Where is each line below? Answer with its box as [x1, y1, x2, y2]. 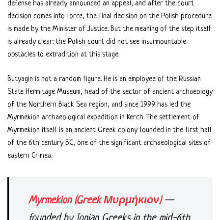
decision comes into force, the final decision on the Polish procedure [7, 12, 212, 21]
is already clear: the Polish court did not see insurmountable [7, 38, 186, 46]
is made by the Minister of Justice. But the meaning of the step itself [7, 25, 211, 33]
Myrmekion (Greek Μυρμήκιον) [28, 195, 161, 206]
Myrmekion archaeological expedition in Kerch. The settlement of [7, 113, 199, 122]
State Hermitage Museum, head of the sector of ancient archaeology [7, 88, 213, 96]
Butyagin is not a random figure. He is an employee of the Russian [7, 75, 201, 83]
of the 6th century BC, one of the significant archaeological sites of [7, 139, 211, 147]
